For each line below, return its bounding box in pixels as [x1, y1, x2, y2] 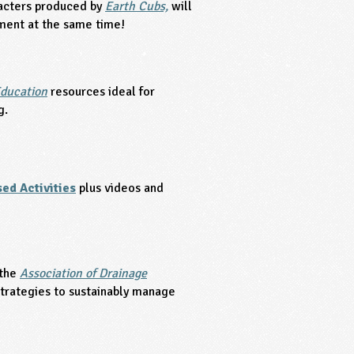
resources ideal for [51, 83, 155, 100]
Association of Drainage [20, 265, 147, 281]
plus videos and [76, 180, 164, 197]
